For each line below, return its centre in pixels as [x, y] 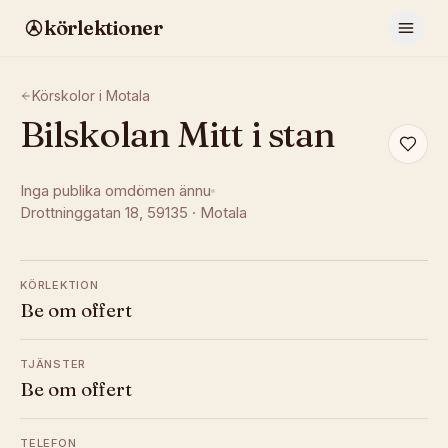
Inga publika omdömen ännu [115, 190]
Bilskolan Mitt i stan [178, 134]
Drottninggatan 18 [79, 212]
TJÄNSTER [53, 364]
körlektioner [103, 27]
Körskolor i [69, 95]
